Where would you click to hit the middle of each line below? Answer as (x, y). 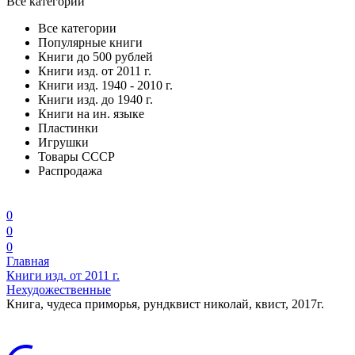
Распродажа (70, 171)
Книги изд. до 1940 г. (95, 99)
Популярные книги (90, 42)
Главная (28, 261)
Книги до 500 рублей (95, 57)
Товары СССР (76, 157)
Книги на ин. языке (91, 114)
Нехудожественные (59, 290)
